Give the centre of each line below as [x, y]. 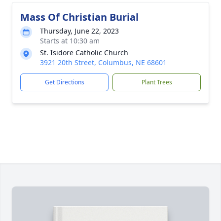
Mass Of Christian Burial [79, 17]
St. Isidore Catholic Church [84, 53]
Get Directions [64, 82]
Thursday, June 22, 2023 [79, 31]
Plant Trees [157, 82]
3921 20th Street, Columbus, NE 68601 [103, 62]
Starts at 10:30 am [70, 41]
